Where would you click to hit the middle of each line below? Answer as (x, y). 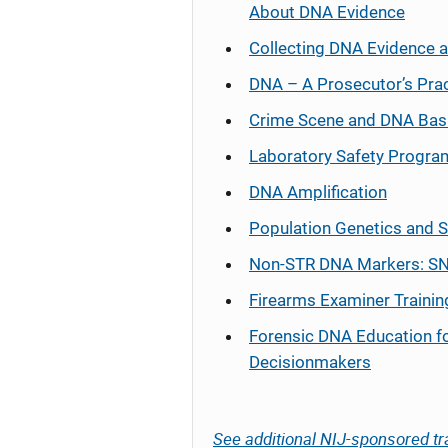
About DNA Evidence (327, 12)
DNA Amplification (318, 192)
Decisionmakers (310, 362)
